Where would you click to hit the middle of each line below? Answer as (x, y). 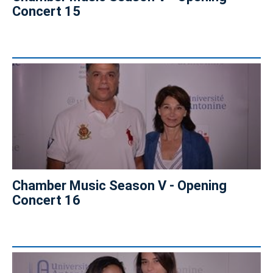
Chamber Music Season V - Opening (119, 186)
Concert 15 (46, 11)
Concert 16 (46, 200)
